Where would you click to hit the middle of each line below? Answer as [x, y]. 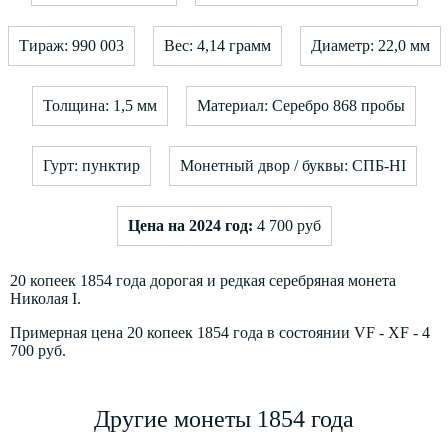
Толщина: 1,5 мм [100, 105]
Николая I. [45, 298]
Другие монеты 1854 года [224, 418]
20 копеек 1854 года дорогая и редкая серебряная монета [203, 280]
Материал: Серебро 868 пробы [301, 105]
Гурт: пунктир [91, 165]
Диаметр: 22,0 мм [370, 45]
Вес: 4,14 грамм [217, 45]
